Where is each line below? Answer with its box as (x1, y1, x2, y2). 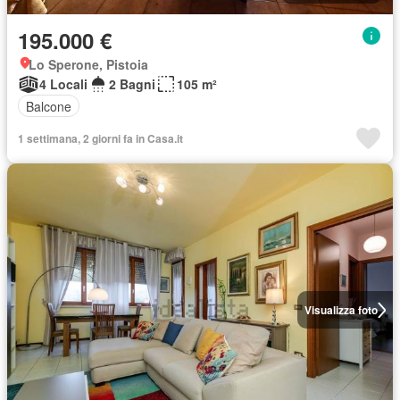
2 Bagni (109, 75, 155, 93)
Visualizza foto (304, 302, 378, 318)
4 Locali (39, 75, 87, 93)
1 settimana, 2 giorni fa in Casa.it (18, 130, 183, 146)
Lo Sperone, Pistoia (29, 55, 148, 73)
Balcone (26, 96, 71, 115)
